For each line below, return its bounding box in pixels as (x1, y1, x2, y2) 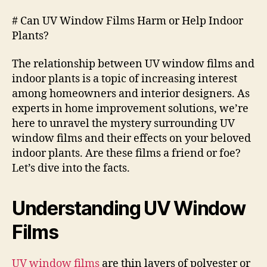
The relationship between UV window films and (12, 57, 254, 71)
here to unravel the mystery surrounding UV (12, 117, 235, 131)
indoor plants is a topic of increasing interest (12, 72, 237, 86)
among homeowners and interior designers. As (12, 87, 250, 101)
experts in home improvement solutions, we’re (12, 102, 249, 116)
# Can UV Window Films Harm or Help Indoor (12, 14, 243, 28)
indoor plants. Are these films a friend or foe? (12, 147, 241, 160)
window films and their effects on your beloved (12, 132, 251, 145)
